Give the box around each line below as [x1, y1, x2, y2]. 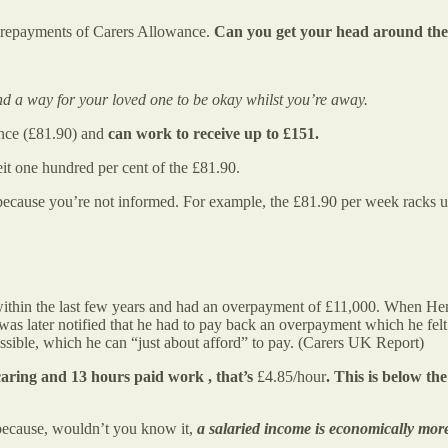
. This [326, 368, 364, 386]
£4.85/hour [257, 368, 326, 386]
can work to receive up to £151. [108, 124, 319, 142]
